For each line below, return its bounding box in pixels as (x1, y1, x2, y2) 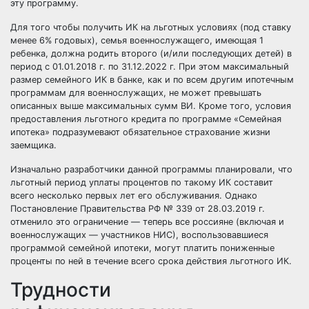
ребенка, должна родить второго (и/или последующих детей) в (10, 48, 292, 59)
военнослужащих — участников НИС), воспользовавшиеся (10, 230, 268, 240)
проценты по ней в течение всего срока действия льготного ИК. (10, 256, 292, 266)
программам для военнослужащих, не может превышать (10, 88, 261, 98)
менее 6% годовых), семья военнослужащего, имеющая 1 (10, 35, 263, 46)
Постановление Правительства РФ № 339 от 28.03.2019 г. (10, 203, 265, 214)
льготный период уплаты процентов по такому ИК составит (10, 177, 273, 188)
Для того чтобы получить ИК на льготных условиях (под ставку (10, 22, 291, 32)
